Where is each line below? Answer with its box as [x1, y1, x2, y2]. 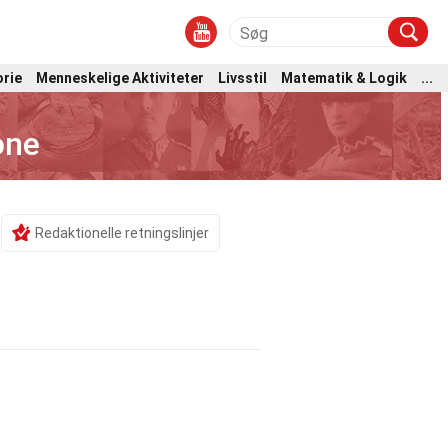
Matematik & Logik [281, 69, 407, 86]
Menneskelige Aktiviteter [36, 69, 204, 86]
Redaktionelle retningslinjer [35, 225, 209, 241]
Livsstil [218, 69, 267, 86]
